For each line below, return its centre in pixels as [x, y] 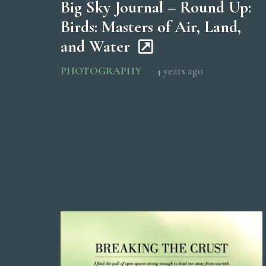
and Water [95, 47]
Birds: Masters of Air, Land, [151, 27]
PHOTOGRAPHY [101, 71]
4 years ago [180, 71]
